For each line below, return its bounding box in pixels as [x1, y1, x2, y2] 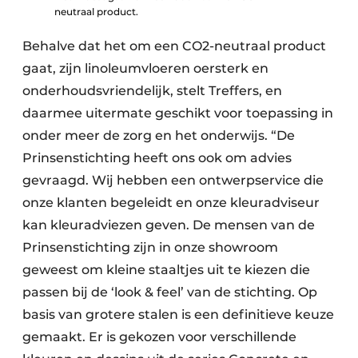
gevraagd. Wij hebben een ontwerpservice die [22, 173, 324, 188]
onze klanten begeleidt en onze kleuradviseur [22, 195, 320, 210]
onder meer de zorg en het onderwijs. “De [22, 128, 295, 143]
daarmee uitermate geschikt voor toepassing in [22, 105, 333, 121]
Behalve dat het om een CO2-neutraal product [22, 38, 326, 54]
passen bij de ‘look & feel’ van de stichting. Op [22, 284, 317, 300]
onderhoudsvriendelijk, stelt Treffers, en [22, 83, 282, 98]
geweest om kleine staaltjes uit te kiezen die [22, 262, 310, 277]
